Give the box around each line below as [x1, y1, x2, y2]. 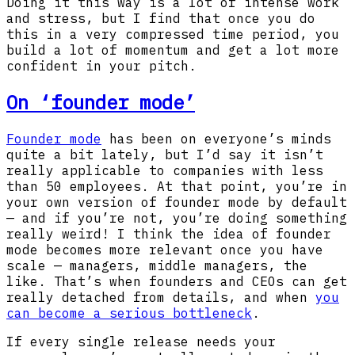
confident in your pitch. [6, 58, 197, 74]
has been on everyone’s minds [101, 130, 331, 147]
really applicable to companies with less [6, 162, 323, 178]
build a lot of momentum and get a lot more [6, 42, 339, 58]
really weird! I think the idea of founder [6, 225, 331, 242]
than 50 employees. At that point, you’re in [6, 177, 347, 194]
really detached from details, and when [6, 288, 315, 305]
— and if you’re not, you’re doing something [6, 209, 347, 226]
